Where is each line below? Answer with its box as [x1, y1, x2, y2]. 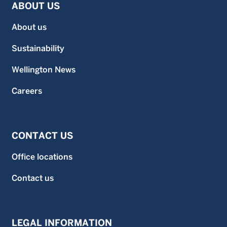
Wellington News [12, 65, 75, 75]
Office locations [12, 152, 72, 162]
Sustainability [12, 44, 64, 54]
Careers [12, 86, 42, 96]
